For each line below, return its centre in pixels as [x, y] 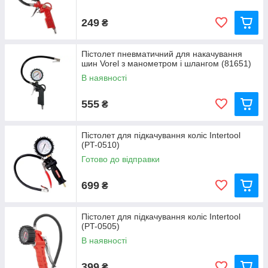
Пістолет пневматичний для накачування [162, 54]
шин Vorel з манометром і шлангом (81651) [166, 63]
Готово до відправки [121, 159]
